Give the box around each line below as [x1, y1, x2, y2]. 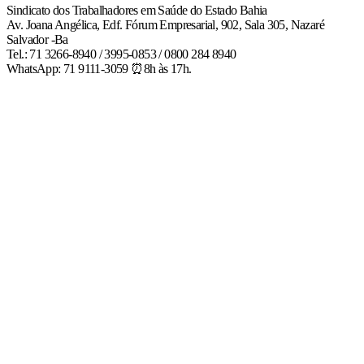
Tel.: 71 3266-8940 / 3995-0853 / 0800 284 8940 [6, 47, 236, 62]
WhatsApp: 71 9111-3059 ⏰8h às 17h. [6, 62, 192, 76]
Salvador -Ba [6, 32, 68, 47]
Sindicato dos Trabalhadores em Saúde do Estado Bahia [6, 3, 267, 18]
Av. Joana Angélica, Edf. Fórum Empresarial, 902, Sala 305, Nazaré [6, 18, 324, 32]
